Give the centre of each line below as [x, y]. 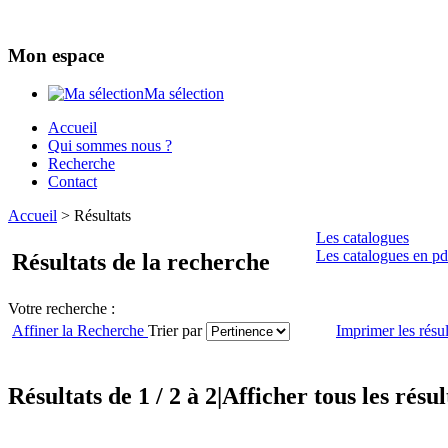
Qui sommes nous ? [110, 146]
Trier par [177, 331]
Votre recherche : [61, 309]
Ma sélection [184, 94]
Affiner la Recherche [78, 331]
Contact [72, 182]
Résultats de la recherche [141, 262]
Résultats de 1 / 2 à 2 [112, 396]
